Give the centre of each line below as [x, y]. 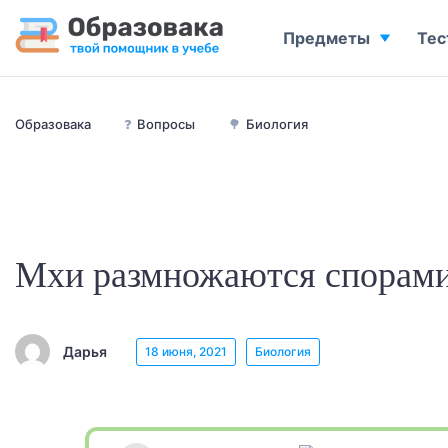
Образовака [53, 124]
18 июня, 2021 [186, 351]
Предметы [326, 38]
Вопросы [166, 124]
